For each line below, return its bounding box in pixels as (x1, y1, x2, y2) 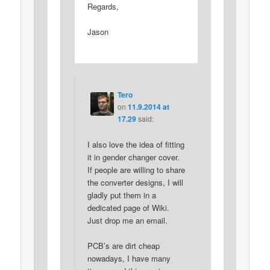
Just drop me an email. (87, 214, 168, 226)
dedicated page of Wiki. (87, 201, 169, 213)
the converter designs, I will (87, 176, 183, 188)
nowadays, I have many (87, 252, 171, 264)
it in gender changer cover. (87, 151, 180, 163)
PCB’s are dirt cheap (87, 239, 160, 251)
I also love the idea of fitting (87, 138, 184, 150)
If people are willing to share (87, 163, 185, 175)
